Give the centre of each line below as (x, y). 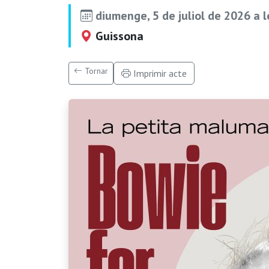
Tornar (95, 71)
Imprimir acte (159, 73)
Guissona (118, 36)
